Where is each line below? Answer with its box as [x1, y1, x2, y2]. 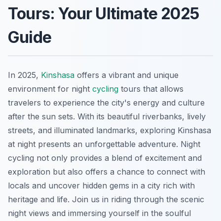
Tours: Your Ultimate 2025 [8, 4, 199, 24]
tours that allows [118, 84, 184, 94]
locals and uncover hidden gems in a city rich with [8, 181, 195, 191]
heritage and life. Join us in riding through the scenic [8, 194, 204, 205]
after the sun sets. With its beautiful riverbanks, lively [8, 111, 206, 122]
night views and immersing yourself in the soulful [8, 208, 191, 219]
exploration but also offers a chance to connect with [8, 167, 205, 177]
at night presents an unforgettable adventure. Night [8, 139, 200, 149]
